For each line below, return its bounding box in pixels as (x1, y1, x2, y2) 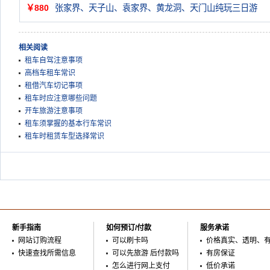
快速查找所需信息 (18, 249, 76, 257)
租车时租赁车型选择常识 (25, 132, 104, 140)
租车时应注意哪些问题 (25, 94, 97, 102)
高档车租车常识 (25, 69, 75, 77)
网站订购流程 (18, 236, 61, 245)
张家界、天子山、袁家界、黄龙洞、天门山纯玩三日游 (55, 3, 257, 13)
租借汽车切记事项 (25, 81, 83, 90)
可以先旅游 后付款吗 (112, 249, 179, 257)
